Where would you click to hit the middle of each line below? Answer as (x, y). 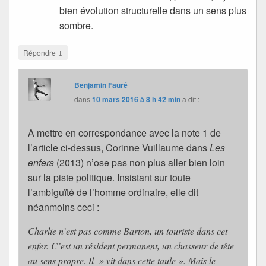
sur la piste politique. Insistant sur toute (109, 178)
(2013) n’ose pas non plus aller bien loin (140, 163)
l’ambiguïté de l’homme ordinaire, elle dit (113, 192)
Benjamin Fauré (101, 85)
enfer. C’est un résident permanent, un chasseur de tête (131, 246)
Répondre (40, 53)
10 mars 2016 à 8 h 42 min (137, 99)
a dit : (191, 99)
